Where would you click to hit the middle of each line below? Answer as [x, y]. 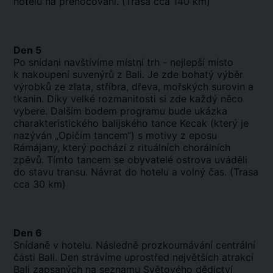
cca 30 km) [40, 184]
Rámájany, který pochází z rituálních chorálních [122, 147]
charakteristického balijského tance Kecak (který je [131, 123]
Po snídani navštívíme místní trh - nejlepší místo [123, 62]
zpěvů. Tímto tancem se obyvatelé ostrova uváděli [130, 160]
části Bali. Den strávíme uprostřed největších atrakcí [133, 257]
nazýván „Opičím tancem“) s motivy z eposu [115, 135]
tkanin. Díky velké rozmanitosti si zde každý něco [128, 99]
